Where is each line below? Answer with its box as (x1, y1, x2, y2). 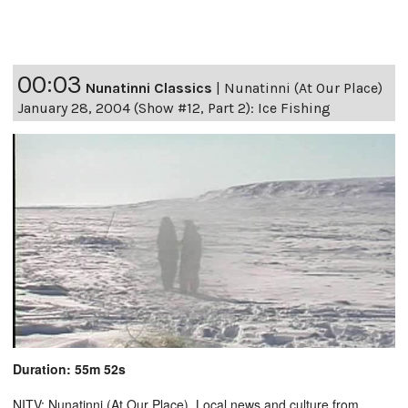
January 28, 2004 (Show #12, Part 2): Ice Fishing (17, 98, 331, 117)
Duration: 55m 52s (13, 359, 126, 378)
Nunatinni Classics (86, 78, 212, 97)
